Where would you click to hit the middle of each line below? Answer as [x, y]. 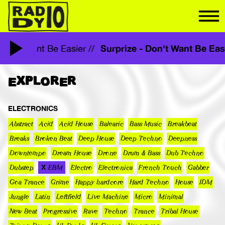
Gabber [198, 168]
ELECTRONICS [33, 108]
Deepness [182, 139]
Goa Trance [27, 182]
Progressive [60, 211]
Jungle [19, 197]
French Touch [160, 168]
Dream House [72, 153]
